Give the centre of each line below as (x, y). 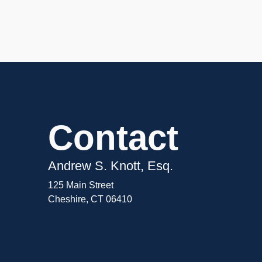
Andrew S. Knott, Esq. (111, 166)
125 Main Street (81, 185)
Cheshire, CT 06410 (90, 199)
